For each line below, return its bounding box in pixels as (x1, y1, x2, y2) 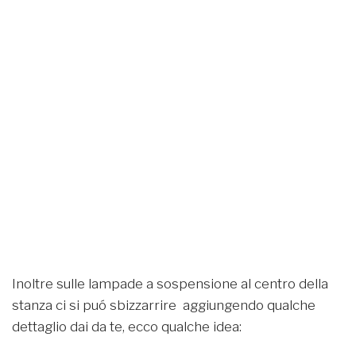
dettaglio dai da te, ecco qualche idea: (12, 318, 242, 335)
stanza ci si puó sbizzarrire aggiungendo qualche (12, 296, 315, 313)
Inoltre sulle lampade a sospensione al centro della (12, 275, 328, 292)
